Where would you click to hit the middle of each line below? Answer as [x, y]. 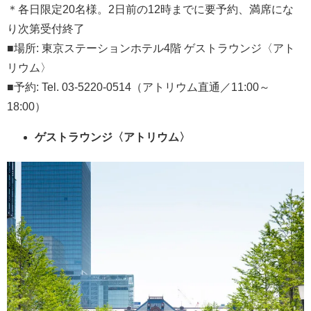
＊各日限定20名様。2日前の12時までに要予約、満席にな [150, 10]
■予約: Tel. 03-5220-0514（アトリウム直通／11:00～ [138, 87]
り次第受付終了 [46, 29]
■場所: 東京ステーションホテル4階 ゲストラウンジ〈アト [151, 49]
